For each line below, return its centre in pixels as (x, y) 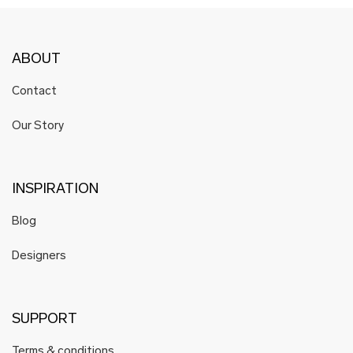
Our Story (38, 126)
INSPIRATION (55, 190)
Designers (39, 256)
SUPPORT (45, 320)
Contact (34, 92)
